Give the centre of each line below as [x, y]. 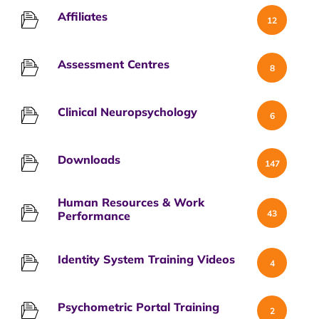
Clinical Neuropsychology [127, 111]
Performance [94, 216]
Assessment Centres [114, 64]
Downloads [89, 159]
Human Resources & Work [131, 202]
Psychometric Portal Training [138, 307]
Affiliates [83, 16]
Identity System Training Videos [146, 259]
